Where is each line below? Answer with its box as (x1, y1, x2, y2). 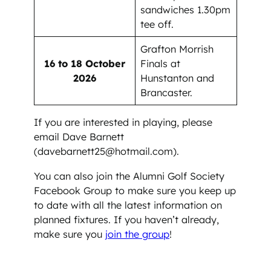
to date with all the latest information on (34, 198, 222, 211)
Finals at (140, 57, 181, 70)
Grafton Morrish (140, 43, 214, 56)
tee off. (140, 18, 174, 31)
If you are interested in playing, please (34, 116, 212, 129)
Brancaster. (140, 87, 193, 99)
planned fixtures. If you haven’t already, (34, 213, 219, 226)
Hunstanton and (140, 72, 215, 85)
